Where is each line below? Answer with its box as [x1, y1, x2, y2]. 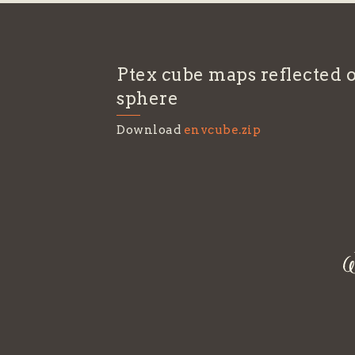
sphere [116, 88, 178, 109]
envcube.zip [183, 123, 261, 137]
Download [116, 123, 184, 137]
